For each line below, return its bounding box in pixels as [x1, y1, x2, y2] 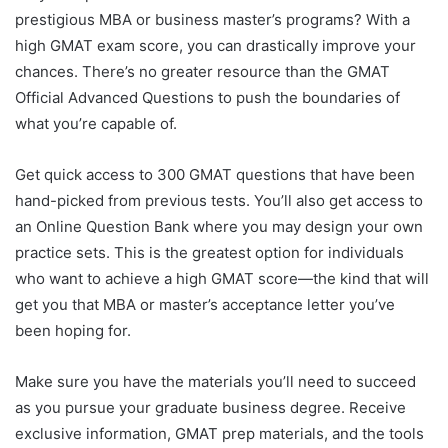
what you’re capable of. [15, 114, 181, 134]
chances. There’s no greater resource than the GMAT [15, 62, 390, 82]
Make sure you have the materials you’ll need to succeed [15, 372, 416, 392]
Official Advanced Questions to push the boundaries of [15, 88, 400, 108]
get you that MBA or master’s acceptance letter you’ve [15, 295, 395, 315]
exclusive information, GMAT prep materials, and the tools [15, 424, 424, 444]
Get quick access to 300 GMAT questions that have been [15, 165, 415, 185]
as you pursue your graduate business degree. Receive [15, 398, 406, 418]
